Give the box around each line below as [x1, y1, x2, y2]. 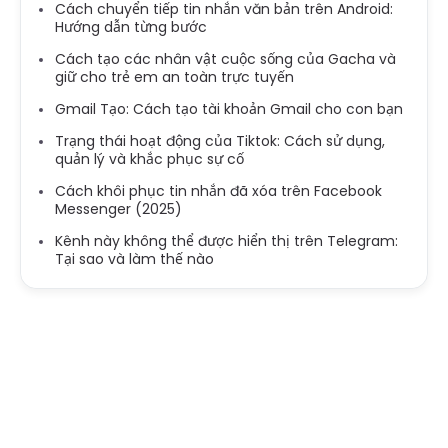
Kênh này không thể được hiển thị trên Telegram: [55, 230, 398, 251]
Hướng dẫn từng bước [55, 16, 207, 37]
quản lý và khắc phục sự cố [55, 148, 244, 169]
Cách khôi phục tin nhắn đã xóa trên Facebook [55, 180, 382, 201]
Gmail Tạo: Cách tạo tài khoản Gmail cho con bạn [55, 98, 403, 119]
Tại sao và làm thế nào [55, 248, 214, 269]
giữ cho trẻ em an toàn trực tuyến [55, 66, 294, 87]
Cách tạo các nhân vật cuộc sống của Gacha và [55, 48, 396, 69]
